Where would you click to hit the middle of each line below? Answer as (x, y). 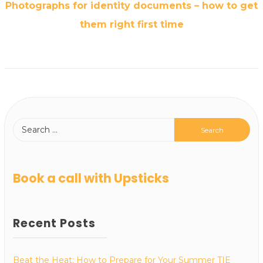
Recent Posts (54, 223)
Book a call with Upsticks (91, 178)
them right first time (131, 24)
